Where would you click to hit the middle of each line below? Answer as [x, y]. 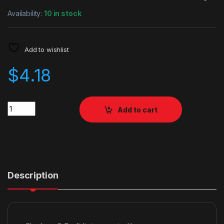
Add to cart [138, 109]
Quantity [22, 105]
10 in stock [63, 13]
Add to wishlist [46, 50]
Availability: [26, 13]
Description [33, 175]
